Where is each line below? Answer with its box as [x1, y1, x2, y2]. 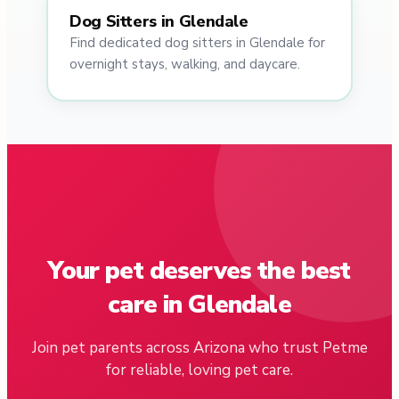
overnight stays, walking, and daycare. [69, 55, 300, 74]
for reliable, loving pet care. [106, 360, 293, 381]
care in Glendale [108, 288, 291, 322]
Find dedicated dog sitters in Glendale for [69, 34, 325, 53]
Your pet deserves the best [48, 254, 351, 289]
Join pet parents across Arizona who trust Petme [31, 338, 368, 359]
